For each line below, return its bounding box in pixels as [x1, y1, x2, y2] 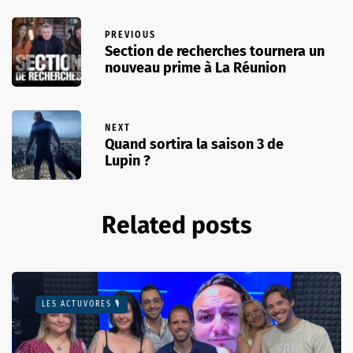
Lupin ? [105, 152, 150, 170]
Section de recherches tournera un [105, 43, 325, 61]
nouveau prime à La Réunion [105, 59, 286, 77]
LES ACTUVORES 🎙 [42, 299, 121, 309]
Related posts [102, 210, 251, 240]
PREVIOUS [105, 29, 156, 41]
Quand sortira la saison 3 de [105, 136, 284, 154]
